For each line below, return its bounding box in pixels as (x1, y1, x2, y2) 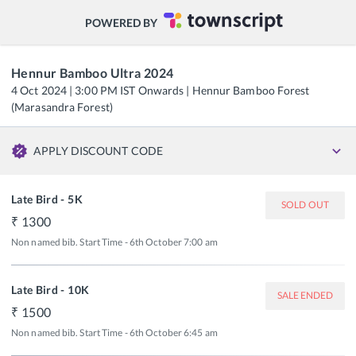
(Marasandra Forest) (11, 99, 113, 114)
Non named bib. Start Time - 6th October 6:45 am (11, 326, 218, 339)
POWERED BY (84, 15, 158, 29)
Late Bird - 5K (11, 192, 83, 206)
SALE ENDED (277, 289, 334, 301)
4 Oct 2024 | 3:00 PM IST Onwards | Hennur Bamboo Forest (11, 83, 310, 97)
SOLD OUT (281, 199, 329, 211)
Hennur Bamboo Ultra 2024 (11, 65, 174, 80)
